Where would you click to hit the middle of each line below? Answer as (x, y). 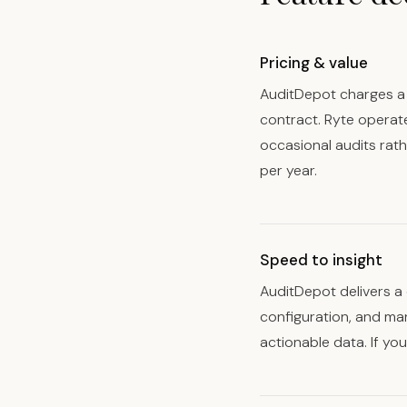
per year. (288, 170)
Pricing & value (314, 63)
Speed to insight (321, 260)
